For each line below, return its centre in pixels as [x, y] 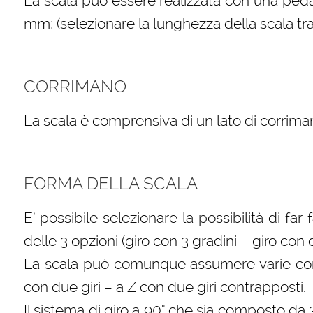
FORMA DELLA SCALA [111, 184]
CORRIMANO [75, 87]
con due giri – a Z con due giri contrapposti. [165, 287]
